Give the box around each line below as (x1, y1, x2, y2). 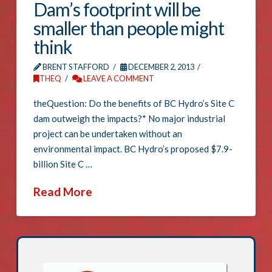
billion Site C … (33, 158, 93, 170)
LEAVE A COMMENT (81, 73, 154, 84)
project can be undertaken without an (33, 128, 183, 140)
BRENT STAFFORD (41, 62, 110, 72)
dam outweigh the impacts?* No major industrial (33, 113, 226, 124)
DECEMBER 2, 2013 (126, 62, 194, 72)
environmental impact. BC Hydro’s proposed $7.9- (33, 143, 233, 155)
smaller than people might (33, 17, 225, 39)
